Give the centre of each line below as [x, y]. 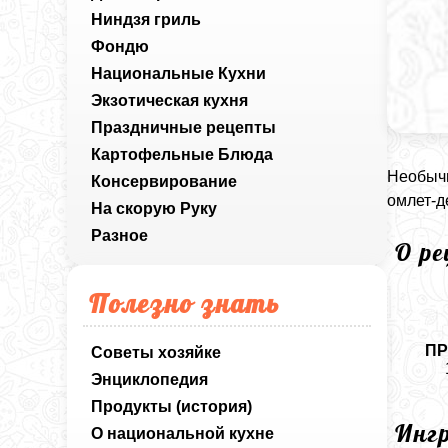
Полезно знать [185, 303]
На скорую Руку [154, 208]
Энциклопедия [150, 379]
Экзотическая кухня [170, 100]
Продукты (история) [172, 406]
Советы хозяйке [156, 352]
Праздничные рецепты [184, 127]
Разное [120, 235]
